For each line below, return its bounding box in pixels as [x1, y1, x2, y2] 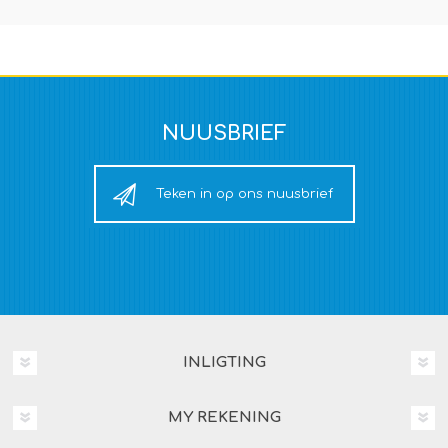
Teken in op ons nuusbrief [155, 187, 333, 202]
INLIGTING [182, 354, 266, 372]
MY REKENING [167, 409, 281, 427]
